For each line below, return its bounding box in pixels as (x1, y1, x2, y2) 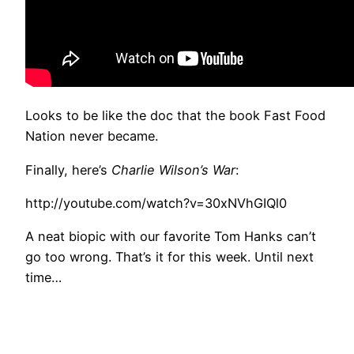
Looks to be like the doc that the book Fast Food (25, 107, 326, 124)
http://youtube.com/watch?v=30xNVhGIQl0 (25, 194, 287, 211)
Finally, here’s (25, 161, 111, 178)
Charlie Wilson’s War (111, 161, 235, 178)
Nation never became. (25, 128, 158, 145)
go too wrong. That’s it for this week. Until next (25, 249, 314, 265)
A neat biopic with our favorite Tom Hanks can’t (25, 228, 316, 245)
